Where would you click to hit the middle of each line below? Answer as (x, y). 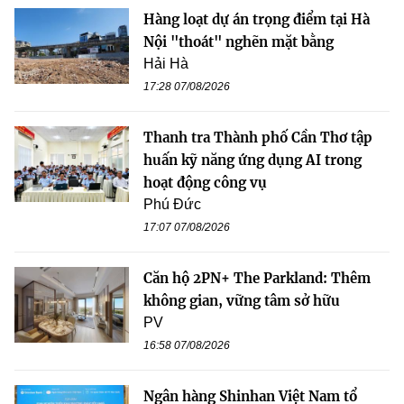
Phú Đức (172, 204)
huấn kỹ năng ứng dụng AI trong (252, 160)
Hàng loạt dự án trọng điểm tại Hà (257, 19)
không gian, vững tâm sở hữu (242, 300)
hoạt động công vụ (205, 182)
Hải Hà (166, 63)
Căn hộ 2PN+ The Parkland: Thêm (257, 278)
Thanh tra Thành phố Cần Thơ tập (258, 137)
